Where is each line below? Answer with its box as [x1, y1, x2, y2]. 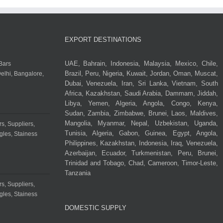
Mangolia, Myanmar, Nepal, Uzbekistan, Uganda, [64, 119, 218, 127]
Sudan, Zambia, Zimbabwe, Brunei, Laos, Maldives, [64, 110, 218, 117]
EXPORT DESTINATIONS [64, 36, 141, 44]
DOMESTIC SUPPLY [64, 204, 126, 212]
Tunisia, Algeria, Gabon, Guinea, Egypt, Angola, [64, 129, 218, 137]
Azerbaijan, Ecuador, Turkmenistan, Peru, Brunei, [64, 149, 218, 157]
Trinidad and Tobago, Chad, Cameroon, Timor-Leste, [64, 159, 218, 167]
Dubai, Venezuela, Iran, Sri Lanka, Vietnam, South [64, 80, 218, 88]
